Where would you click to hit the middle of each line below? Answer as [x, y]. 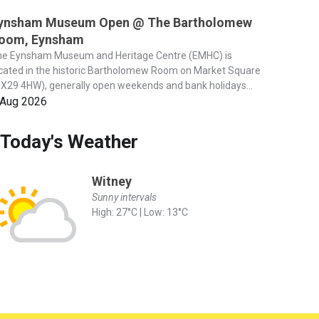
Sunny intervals [124, 197]
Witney [111, 181]
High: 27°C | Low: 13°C [140, 212]
